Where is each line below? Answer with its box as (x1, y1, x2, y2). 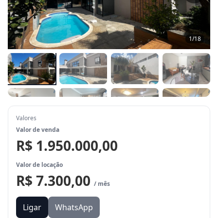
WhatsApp (55, 202, 93, 213)
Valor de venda (16, 126, 59, 134)
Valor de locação (16, 161, 63, 169)
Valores (16, 114, 36, 122)
